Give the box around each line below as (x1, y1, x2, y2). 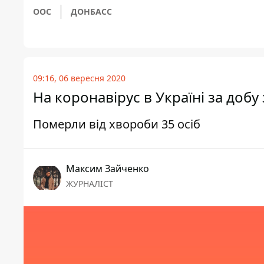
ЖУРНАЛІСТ (66, 178, 113, 190)
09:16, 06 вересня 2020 (33, 72, 126, 84)
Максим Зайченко (66, 162, 149, 176)
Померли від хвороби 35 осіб (33, 116, 200, 133)
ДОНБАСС (71, 6, 112, 18)
